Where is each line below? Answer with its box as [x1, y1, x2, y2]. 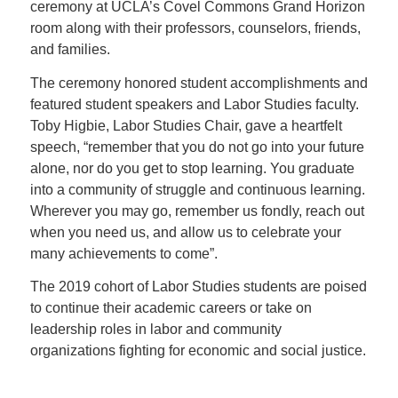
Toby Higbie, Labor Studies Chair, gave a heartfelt [29, 117, 342, 133]
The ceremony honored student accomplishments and [29, 75, 368, 91]
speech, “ [29, 139, 88, 155]
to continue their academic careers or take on [29, 300, 312, 316]
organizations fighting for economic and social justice [29, 343, 362, 359]
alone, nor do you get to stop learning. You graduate [29, 160, 354, 176]
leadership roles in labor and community [29, 322, 282, 338]
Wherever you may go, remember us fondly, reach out [29, 203, 364, 219]
